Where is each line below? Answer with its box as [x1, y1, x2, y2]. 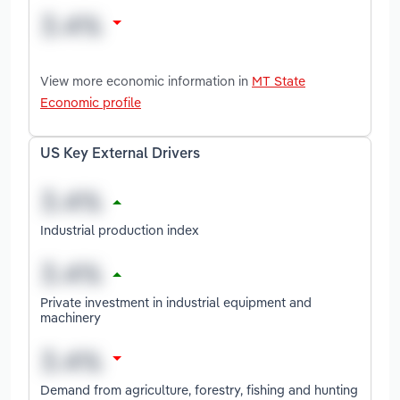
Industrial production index [40, 221, 199, 238]
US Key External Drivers [40, 146, 200, 162]
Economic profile [40, 93, 141, 111]
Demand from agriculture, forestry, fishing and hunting [40, 380, 358, 398]
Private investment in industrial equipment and [40, 293, 312, 311]
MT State [252, 71, 305, 89]
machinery [40, 308, 101, 326]
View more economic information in [40, 71, 252, 89]
